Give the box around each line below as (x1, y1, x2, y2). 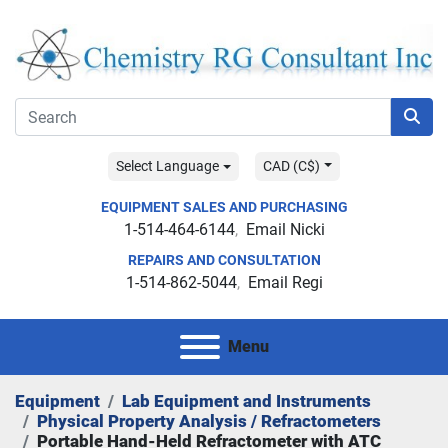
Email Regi (247, 273, 323, 293)
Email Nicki (245, 220, 325, 240)
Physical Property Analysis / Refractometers (37, 411, 381, 432)
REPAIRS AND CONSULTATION (127, 252, 321, 269)
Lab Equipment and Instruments (122, 391, 371, 412)
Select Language (116, 158, 220, 175)
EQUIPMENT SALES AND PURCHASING (100, 199, 348, 216)
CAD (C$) (263, 158, 320, 175)
